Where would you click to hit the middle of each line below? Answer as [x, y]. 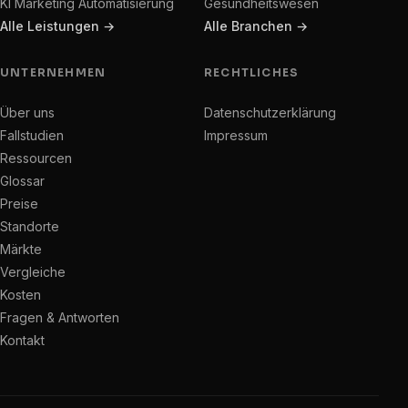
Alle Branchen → [256, 25]
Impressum [236, 135]
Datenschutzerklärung [270, 112]
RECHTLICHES [252, 72]
